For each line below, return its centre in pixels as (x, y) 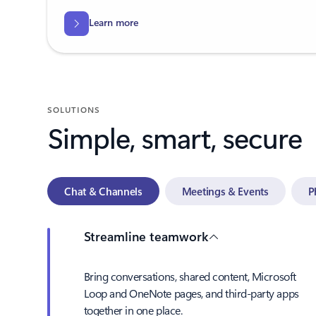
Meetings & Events (225, 191)
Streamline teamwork (146, 237)
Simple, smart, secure (175, 137)
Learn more (113, 23)
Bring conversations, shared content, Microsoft (190, 276)
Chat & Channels (103, 191)
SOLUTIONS (74, 109)
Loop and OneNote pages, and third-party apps (191, 293)
